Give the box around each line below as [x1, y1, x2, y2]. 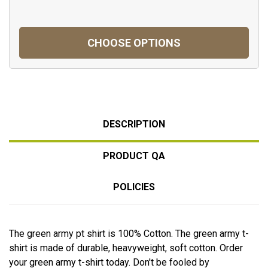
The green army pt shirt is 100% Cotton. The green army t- [9, 227, 249, 239]
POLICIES [113, 181, 155, 193]
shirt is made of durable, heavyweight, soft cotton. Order [9, 242, 243, 254]
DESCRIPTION [103, 118, 165, 130]
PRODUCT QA [103, 150, 165, 162]
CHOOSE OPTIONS [87, 36, 181, 49]
